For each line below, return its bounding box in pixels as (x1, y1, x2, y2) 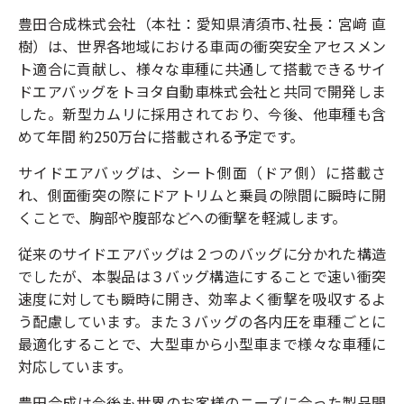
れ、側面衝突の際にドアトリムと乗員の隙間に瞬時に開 (18, 184, 386, 206)
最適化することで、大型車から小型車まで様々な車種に (18, 333, 386, 354)
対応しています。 (18, 355, 132, 377)
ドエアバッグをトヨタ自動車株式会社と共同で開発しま (18, 80, 386, 102)
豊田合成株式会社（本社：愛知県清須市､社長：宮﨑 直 (18, 13, 386, 34)
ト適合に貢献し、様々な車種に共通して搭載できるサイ (18, 58, 386, 79)
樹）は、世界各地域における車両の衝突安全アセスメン (18, 35, 386, 57)
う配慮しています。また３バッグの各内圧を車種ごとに (18, 310, 386, 332)
